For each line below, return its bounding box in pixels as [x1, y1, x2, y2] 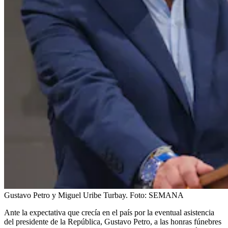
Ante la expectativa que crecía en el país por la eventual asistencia [4, 208, 214, 217]
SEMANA [149, 190, 184, 199]
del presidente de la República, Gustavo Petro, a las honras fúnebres [4, 217, 221, 226]
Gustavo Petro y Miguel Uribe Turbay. [4, 190, 128, 199]
